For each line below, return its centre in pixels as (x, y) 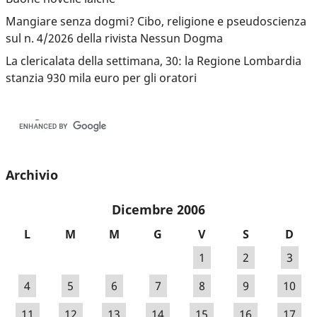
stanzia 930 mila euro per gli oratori (101, 77)
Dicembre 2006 (158, 210)
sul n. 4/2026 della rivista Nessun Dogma (114, 38)
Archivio (32, 174)
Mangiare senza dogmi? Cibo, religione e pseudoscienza (156, 21)
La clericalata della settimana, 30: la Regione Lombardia (154, 60)
